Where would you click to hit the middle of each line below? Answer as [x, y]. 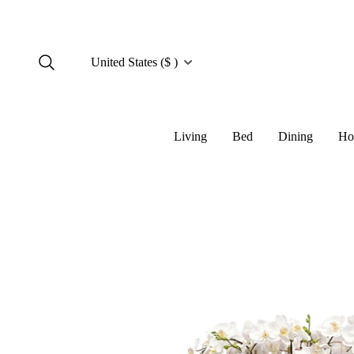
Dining [296, 136]
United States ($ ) [134, 62]
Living [190, 136]
